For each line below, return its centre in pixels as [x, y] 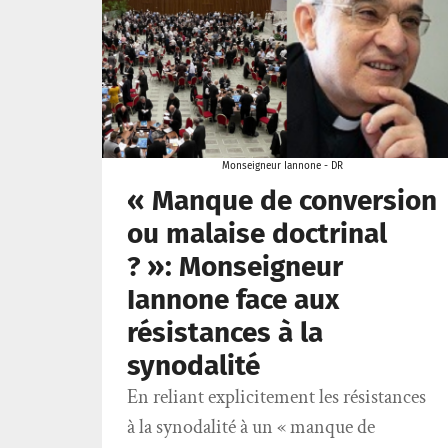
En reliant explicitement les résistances [276, 396]
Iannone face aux [233, 299]
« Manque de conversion [282, 200]
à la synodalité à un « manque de [251, 426]
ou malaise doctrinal [257, 233]
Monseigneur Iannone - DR [282, 165]
